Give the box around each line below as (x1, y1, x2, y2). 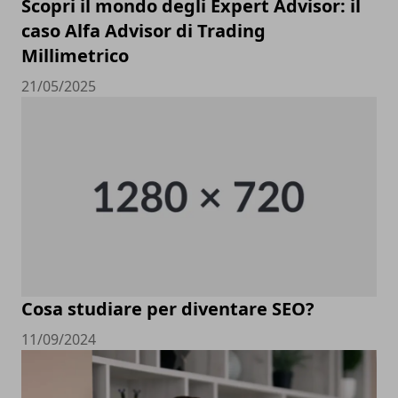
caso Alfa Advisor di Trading (21, 18, 266, 43)
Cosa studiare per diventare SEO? (21, 296, 314, 321)
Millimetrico (21, 43, 129, 68)
